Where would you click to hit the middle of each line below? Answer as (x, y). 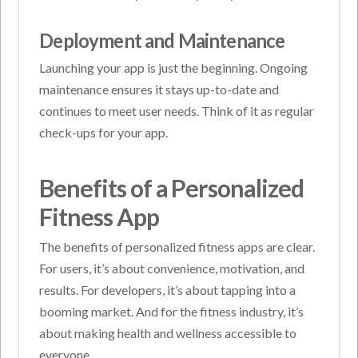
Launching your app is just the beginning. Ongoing (174, 67)
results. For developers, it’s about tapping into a (168, 290)
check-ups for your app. (104, 132)
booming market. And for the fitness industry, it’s (172, 312)
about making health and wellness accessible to (168, 333)
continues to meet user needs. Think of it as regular (177, 110)
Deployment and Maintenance (162, 41)
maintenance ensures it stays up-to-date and (159, 89)
